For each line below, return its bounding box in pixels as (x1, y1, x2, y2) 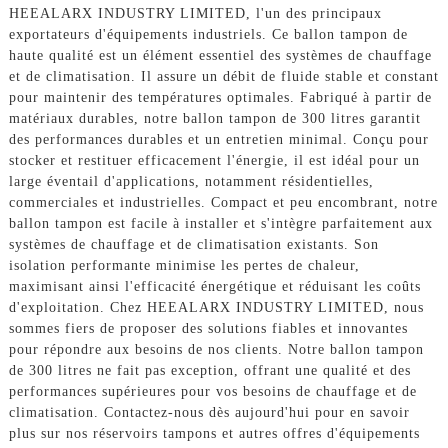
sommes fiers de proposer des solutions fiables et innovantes (8, 320, 408, 336)
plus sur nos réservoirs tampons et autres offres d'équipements (8, 425, 420, 441)
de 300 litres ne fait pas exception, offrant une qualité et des (8, 362, 411, 378)
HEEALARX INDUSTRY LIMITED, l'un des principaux (8, 5, 382, 21)
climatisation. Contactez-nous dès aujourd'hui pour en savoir (8, 404, 410, 420)
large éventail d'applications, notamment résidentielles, (8, 173, 374, 189)
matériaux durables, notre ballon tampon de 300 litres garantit (8, 110, 421, 126)
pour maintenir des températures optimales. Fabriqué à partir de (8, 89, 432, 105)
